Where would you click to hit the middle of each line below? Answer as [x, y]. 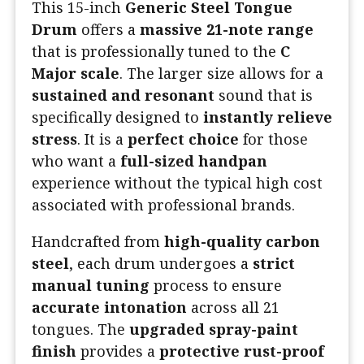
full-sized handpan [194, 161]
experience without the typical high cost [177, 183]
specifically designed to [117, 117]
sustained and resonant [123, 95]
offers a [108, 30]
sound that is [264, 95]
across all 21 [233, 308]
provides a [118, 351]
